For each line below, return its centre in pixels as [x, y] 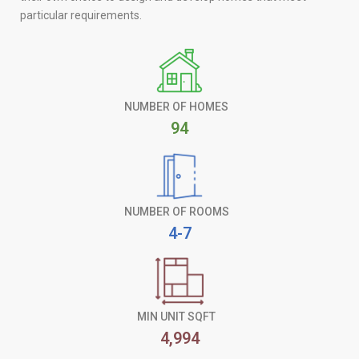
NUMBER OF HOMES [177, 107]
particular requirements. [81, 15]
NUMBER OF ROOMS [176, 212]
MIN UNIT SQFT [177, 317]
